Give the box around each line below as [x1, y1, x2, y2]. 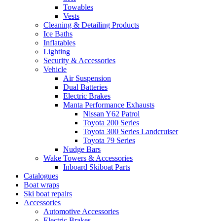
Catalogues [24, 171, 58, 180]
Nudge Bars [63, 145, 101, 153]
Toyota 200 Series [83, 118, 139, 127]
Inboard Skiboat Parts [63, 162, 130, 171]
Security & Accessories [43, 56, 115, 65]
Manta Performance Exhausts [63, 100, 154, 109]
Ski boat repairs [24, 189, 72, 198]
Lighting [43, 47, 70, 56]
